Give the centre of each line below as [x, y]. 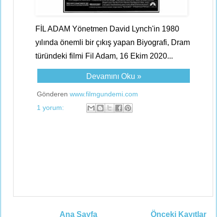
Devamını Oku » [114, 76]
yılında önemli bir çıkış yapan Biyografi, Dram [113, 42]
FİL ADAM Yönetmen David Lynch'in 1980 [107, 29]
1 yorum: [51, 107]
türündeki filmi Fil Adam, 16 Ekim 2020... [104, 56]
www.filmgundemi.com [104, 94]
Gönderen [53, 94]
